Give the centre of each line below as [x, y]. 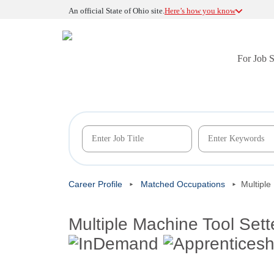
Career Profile [95, 184]
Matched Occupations [183, 184]
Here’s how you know [200, 11]
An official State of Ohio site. [117, 11]
